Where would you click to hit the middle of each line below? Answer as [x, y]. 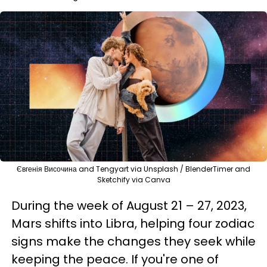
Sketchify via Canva [133, 180]
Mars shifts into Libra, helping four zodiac [133, 223]
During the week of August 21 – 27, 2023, [129, 206]
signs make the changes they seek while [133, 241]
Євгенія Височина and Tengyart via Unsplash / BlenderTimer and [133, 169]
